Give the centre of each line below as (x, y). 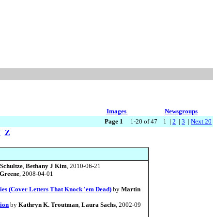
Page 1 (114, 121)
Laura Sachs (99, 205)
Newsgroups (181, 111)
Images (117, 111)
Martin (131, 189)
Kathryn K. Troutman (48, 205)
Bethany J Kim (46, 166)
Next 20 (201, 121)
